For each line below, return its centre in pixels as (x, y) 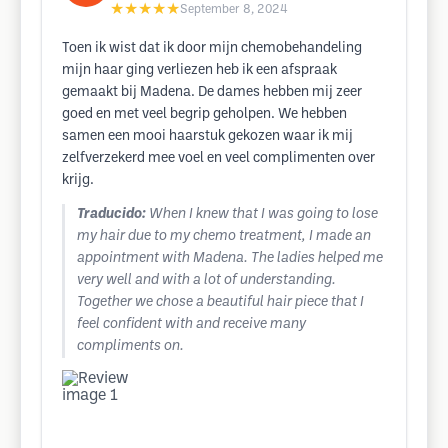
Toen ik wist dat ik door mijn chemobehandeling (212, 48)
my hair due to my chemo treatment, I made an (224, 236)
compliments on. (130, 346)
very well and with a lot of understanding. (206, 280)
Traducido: (111, 214)
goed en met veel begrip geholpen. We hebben (204, 114)
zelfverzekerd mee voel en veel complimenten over (218, 158)
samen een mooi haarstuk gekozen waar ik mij (207, 136)
